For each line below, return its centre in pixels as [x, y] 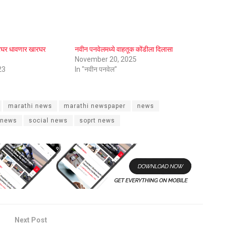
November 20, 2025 [106, 59]
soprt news [97, 120]
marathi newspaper [95, 106]
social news [48, 120]
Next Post [31, 220]
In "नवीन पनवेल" [96, 69]
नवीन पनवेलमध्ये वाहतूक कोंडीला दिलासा [124, 49]
